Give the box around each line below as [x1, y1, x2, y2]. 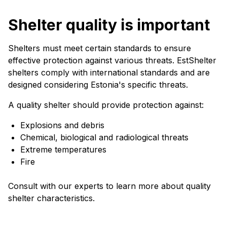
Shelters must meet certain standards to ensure [8, 43, 191, 53]
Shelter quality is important [8, 16, 210, 34]
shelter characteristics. [8, 193, 95, 203]
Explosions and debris [20, 120, 104, 130]
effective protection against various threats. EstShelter [8, 55, 216, 65]
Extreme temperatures [20, 144, 106, 155]
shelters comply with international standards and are [8, 67, 210, 78]
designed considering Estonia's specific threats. [8, 80, 188, 90]
